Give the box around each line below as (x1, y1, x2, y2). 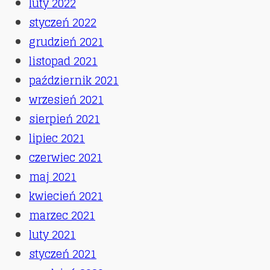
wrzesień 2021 (29, 90, 104, 110)
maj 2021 (29, 167, 77, 187)
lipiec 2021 (29, 128, 85, 148)
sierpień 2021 (29, 109, 100, 129)
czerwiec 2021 (29, 148, 102, 168)
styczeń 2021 (29, 244, 96, 264)
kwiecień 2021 (29, 186, 103, 206)
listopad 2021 (29, 51, 98, 71)
